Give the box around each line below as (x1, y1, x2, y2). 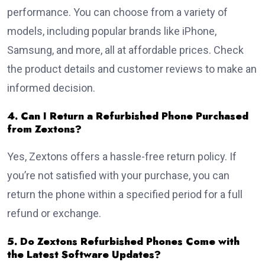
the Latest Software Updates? (7, 247, 161, 262)
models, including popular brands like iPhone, (7, 25, 216, 38)
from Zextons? (7, 122, 82, 137)
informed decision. (7, 82, 95, 95)
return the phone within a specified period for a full (7, 188, 243, 201)
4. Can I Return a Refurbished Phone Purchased (7, 109, 248, 124)
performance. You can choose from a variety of (7, 6, 228, 19)
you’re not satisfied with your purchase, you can (7, 169, 230, 182)
